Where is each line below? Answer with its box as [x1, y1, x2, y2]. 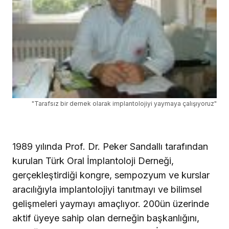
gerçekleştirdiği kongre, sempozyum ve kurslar [12, 170, 210, 181]
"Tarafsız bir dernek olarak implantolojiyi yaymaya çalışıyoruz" [32, 100, 217, 108]
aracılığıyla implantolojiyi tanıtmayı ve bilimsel [12, 184, 202, 195]
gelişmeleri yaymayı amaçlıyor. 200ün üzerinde [12, 198, 209, 210]
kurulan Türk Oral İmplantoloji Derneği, [12, 155, 174, 167]
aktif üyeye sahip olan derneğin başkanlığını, [12, 213, 199, 224]
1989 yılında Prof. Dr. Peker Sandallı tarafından [12, 141, 208, 152]
